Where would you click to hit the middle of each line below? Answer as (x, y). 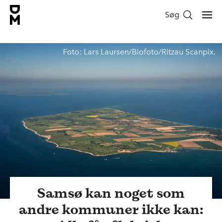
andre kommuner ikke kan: (111, 209)
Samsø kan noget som (111, 193)
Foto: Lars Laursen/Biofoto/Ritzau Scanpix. (139, 52)
